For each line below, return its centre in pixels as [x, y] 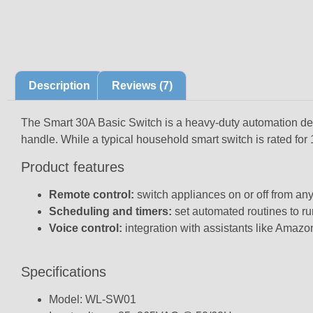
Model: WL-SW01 [93, 300]
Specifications [64, 272]
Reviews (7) [142, 85]
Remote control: [92, 194]
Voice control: [86, 228]
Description [60, 85]
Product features [73, 167]
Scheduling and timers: [110, 211]
